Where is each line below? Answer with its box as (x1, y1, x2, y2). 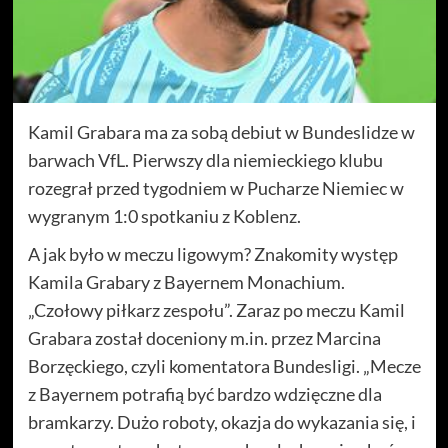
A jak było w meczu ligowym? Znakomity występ (27, 243, 398, 266)
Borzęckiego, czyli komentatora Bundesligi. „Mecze (27, 355, 421, 378)
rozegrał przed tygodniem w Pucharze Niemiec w (27, 177, 404, 200)
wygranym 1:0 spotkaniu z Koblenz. (27, 205, 301, 228)
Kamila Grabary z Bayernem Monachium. (27, 271, 345, 294)
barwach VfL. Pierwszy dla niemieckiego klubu (27, 149, 383, 172)
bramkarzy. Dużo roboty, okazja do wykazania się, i (27, 411, 416, 434)
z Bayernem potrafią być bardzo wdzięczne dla (27, 383, 382, 406)
